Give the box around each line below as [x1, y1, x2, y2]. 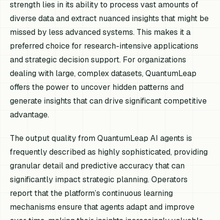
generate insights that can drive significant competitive [10, 96, 207, 107]
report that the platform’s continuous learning [10, 188, 173, 198]
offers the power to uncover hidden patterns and [10, 82, 184, 93]
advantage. [10, 110, 50, 120]
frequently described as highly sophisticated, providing [10, 146, 208, 157]
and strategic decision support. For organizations [10, 55, 187, 65]
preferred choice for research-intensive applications [10, 41, 199, 52]
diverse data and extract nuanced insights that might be [10, 13, 209, 24]
